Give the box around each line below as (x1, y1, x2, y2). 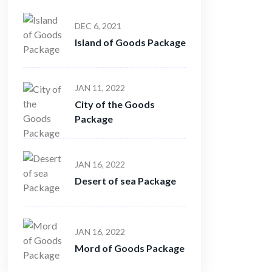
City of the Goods (75, 98, 155, 110)
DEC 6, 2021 (75, 20, 121, 31)
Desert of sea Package (75, 174, 176, 186)
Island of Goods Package (75, 36, 186, 48)
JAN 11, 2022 (75, 82, 125, 93)
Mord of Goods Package (75, 242, 185, 254)
